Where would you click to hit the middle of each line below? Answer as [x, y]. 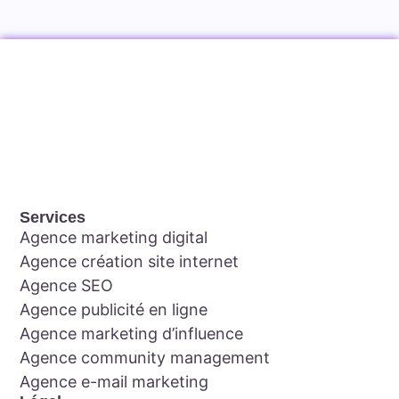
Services [53, 217]
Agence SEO [67, 285]
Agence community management [145, 357]
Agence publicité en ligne [114, 309]
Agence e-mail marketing [114, 381]
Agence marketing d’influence [132, 333]
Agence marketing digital [114, 237]
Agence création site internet [130, 261]
